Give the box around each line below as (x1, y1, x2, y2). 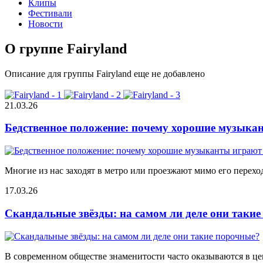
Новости (28, 18, 63, 29)
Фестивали (28, 8, 72, 18)
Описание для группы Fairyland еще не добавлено (5, 68, 205, 79)
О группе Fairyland (5, 41, 127, 56)
